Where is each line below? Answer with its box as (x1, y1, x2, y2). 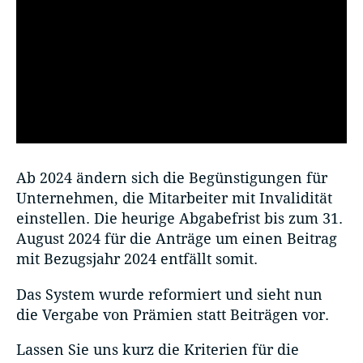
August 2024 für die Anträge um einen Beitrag (16, 230, 337, 248)
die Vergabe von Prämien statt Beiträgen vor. (16, 305, 333, 323)
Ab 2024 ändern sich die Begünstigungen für (16, 169, 327, 187)
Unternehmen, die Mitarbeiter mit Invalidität (16, 190, 332, 207)
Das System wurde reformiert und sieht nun (16, 285, 322, 303)
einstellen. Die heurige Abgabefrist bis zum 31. (16, 210, 343, 228)
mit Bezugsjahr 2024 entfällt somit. (16, 250, 258, 268)
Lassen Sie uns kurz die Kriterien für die (16, 340, 299, 358)
